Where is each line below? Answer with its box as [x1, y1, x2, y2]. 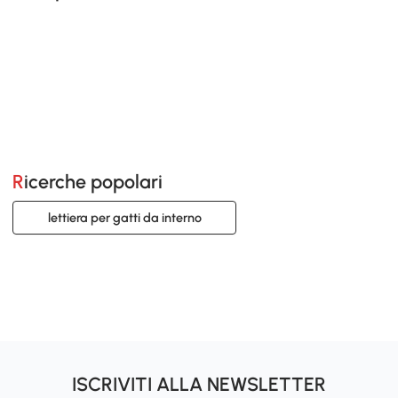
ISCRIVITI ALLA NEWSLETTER [72, 372, 326, 395]
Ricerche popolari [24, 171, 163, 194]
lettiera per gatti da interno [47, 210, 202, 227]
